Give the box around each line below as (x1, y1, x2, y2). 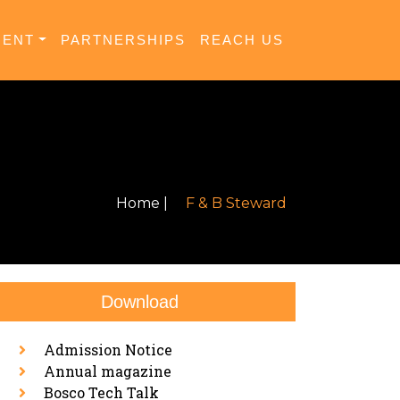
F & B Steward (186, 195, 287, 212)
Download (100, 292, 179, 312)
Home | (116, 195, 168, 212)
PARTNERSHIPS (61, 32, 186, 47)
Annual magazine (44, 362, 171, 380)
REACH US (200, 32, 284, 47)
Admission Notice (44, 340, 172, 359)
